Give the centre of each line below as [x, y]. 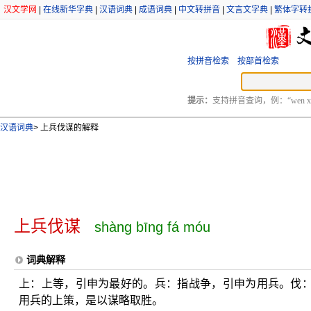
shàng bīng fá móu [152, 227]
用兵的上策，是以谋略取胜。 [91, 300]
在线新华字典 [68, 10]
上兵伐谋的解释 [68, 128]
